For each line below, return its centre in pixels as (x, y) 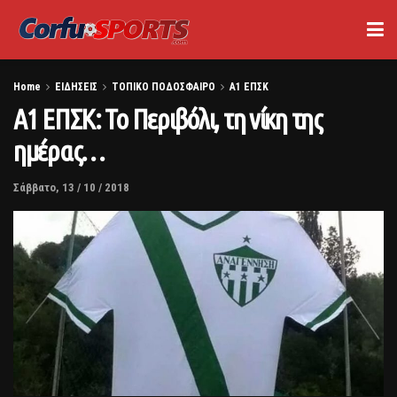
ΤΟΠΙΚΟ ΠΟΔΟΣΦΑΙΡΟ (163, 87)
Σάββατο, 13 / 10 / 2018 (71, 187)
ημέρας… (59, 151)
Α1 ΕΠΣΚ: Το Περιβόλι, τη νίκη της (168, 119)
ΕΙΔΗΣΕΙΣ (76, 87)
